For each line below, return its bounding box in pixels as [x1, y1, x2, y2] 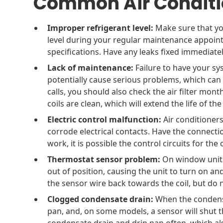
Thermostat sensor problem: [47, 153, 161, 165]
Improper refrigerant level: [47, 22, 154, 33]
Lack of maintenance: [47, 62, 134, 73]
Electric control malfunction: [47, 113, 162, 125]
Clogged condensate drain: [47, 193, 154, 205]
